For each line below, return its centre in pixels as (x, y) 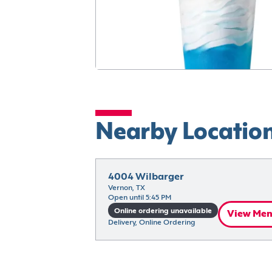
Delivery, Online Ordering (151, 223)
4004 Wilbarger (146, 177)
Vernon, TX (126, 188)
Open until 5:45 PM (139, 198)
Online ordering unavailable (163, 211)
